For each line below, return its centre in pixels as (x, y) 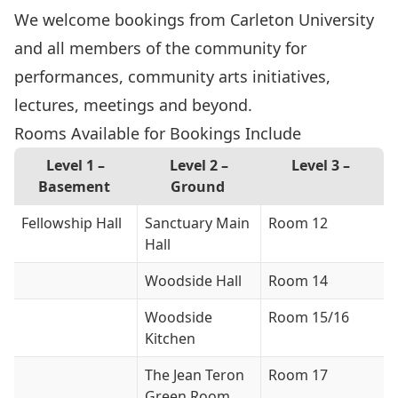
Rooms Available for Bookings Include (158, 133)
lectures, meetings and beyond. (133, 105)
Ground (199, 187)
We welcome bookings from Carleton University (194, 20)
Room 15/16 (309, 317)
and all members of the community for (160, 48)
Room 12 (298, 223)
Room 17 (298, 375)
